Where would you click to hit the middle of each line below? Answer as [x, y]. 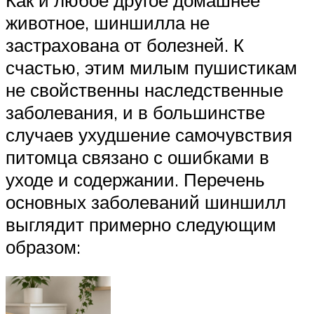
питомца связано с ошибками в [137, 157]
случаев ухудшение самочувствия [149, 134]
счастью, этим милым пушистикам [151, 67]
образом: [43, 246]
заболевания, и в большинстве [135, 112]
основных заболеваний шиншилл [146, 202]
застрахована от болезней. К [125, 45]
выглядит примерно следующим [141, 224]
